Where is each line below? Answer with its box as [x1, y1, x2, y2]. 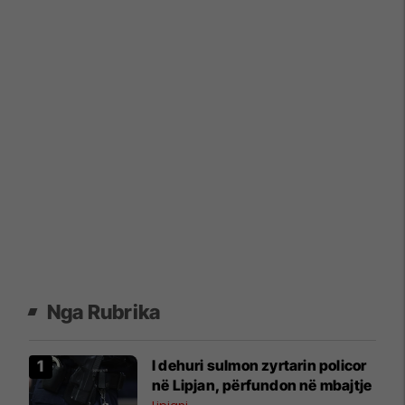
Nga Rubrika [47, 299, 161, 324]
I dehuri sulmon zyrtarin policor [152, 355, 367, 374]
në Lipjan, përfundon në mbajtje [152, 375, 372, 394]
